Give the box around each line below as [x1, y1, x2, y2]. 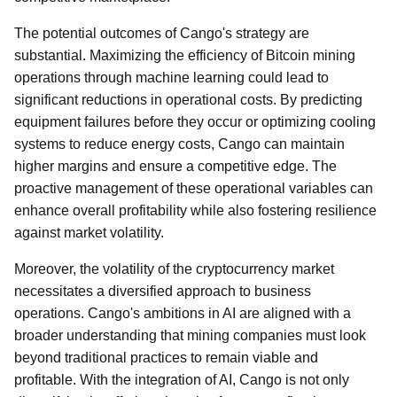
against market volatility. [14, 225, 164, 240]
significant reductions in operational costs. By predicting [14, 92, 362, 107]
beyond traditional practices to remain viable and [14, 350, 318, 365]
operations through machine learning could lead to [14, 70, 329, 85]
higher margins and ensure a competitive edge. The [14, 159, 337, 174]
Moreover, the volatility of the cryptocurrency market [14, 261, 334, 276]
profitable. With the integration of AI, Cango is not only [14, 372, 349, 387]
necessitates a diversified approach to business [14, 284, 311, 299]
